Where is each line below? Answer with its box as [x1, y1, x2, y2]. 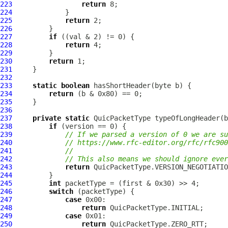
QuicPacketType [94, 114, 151, 122]
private [33, 114, 61, 122]
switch [49, 187, 73, 195]
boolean [61, 81, 90, 90]
